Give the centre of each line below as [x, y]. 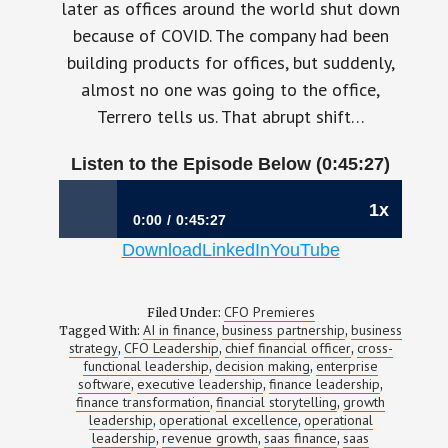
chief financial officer [287, 348]
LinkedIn [235, 250]
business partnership [284, 330]
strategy [93, 348]
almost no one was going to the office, [231, 89]
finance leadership [325, 384]
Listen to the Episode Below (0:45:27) [231, 164]
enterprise [347, 366]
